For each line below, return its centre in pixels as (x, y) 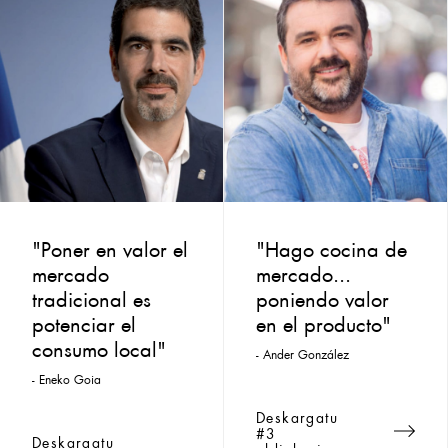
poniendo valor (322, 296)
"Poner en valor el (110, 246)
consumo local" (99, 346)
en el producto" (323, 321)
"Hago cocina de (331, 246)
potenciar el (84, 321)
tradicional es (91, 296)
